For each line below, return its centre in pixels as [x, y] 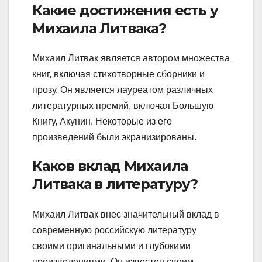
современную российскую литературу [114, 230]
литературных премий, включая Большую [123, 106]
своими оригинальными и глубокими [111, 246]
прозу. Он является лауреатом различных [123, 90]
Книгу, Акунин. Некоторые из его [102, 122]
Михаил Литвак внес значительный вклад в [126, 214]
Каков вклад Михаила [110, 166]
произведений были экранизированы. [114, 137]
